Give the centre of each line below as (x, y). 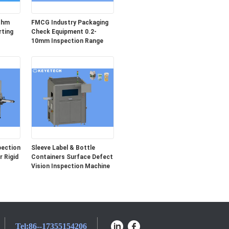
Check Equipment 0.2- (64, 32)
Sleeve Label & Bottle (63, 148)
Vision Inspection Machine (70, 166)
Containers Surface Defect (72, 157)
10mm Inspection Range (67, 41)
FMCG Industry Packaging (70, 22)
